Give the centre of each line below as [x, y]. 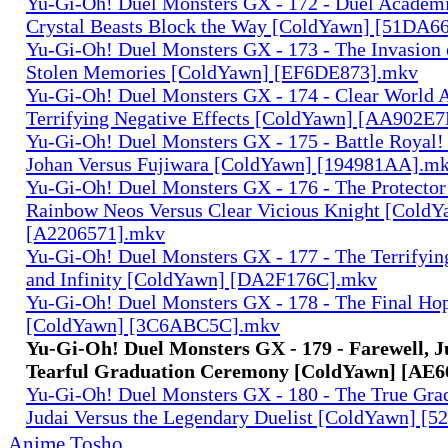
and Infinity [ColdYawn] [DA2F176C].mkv [201, 278]
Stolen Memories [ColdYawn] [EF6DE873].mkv [222, 71]
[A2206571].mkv [95, 232]
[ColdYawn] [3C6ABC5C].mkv [153, 324]
